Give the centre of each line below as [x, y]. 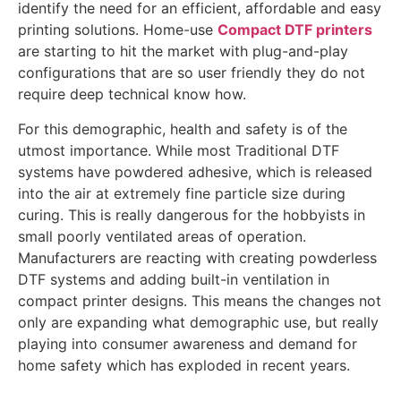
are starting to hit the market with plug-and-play [183, 51]
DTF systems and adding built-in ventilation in [174, 279]
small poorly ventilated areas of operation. [162, 236]
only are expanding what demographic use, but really [198, 322]
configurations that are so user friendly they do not [192, 73]
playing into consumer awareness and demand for [188, 343]
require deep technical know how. [132, 94]
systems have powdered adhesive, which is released [195, 171]
